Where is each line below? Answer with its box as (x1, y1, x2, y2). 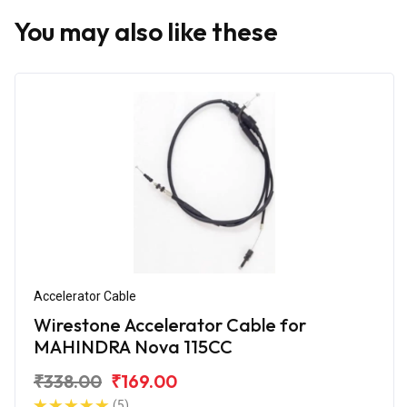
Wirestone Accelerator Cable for (34, 313, 306, 336)
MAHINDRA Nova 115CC (34, 334, 233, 358)
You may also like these (14, 15, 278, 47)
